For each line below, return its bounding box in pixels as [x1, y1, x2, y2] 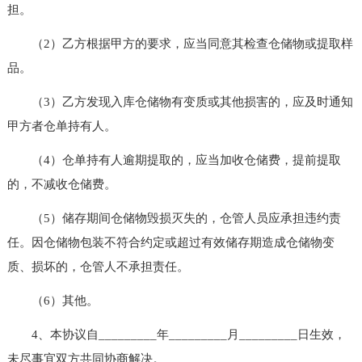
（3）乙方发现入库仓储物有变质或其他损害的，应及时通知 [6, 95, 353, 108]
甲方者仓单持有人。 [6, 119, 116, 133]
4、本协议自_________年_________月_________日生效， [6, 327, 346, 341]
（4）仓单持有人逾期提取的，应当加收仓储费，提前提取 [6, 153, 341, 166]
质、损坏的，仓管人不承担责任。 [6, 259, 189, 273]
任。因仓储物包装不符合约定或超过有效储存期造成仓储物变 [6, 235, 335, 249]
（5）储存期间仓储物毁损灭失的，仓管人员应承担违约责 [6, 211, 341, 225]
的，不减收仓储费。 [6, 177, 116, 191]
